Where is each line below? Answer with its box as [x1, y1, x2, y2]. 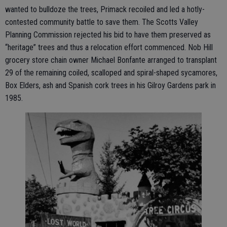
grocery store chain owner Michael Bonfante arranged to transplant [5, 55, 217, 65]
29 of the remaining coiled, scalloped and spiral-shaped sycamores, [5, 68, 217, 78]
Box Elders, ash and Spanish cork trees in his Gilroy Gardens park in [5, 81, 216, 91]
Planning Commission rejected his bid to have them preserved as [5, 30, 211, 40]
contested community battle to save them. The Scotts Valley [5, 17, 198, 27]
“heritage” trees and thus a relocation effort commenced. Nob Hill [5, 43, 213, 53]
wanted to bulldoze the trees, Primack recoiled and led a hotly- [5, 5, 205, 15]
